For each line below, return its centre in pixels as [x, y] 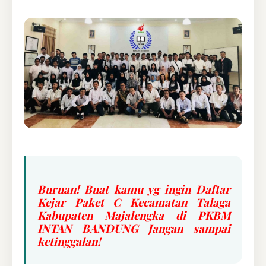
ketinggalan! [69, 242]
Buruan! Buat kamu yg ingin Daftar [134, 189]
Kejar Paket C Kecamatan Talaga [134, 202]
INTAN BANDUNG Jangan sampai [134, 229]
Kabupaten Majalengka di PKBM [134, 216]
